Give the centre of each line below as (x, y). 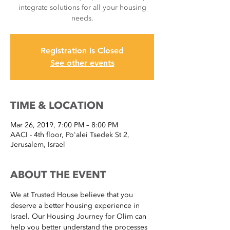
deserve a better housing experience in (76, 205)
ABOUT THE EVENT (58, 174)
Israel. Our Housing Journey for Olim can (79, 216)
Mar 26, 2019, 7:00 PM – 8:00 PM (64, 125)
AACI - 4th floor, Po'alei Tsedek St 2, (70, 135)
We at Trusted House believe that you (73, 195)
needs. (82, 18)
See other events (82, 63)
